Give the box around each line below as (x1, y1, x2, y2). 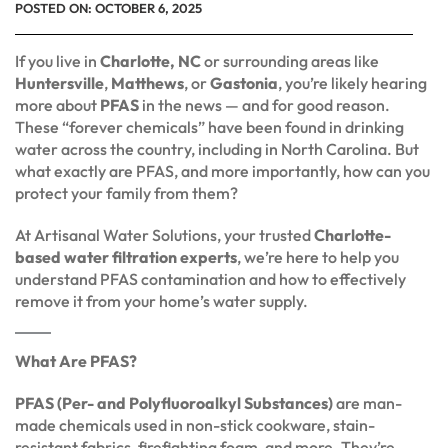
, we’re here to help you (237, 246, 399, 267)
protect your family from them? (15, 182, 238, 203)
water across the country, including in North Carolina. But (15, 138, 419, 159)
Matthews (111, 72, 184, 93)
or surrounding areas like (201, 50, 379, 71)
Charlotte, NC (100, 50, 201, 71)
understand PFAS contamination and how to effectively (15, 268, 406, 289)
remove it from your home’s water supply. (15, 290, 308, 311)
